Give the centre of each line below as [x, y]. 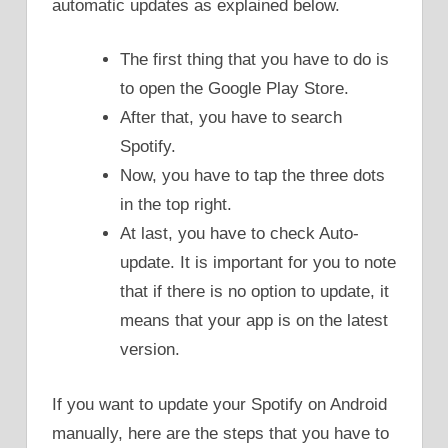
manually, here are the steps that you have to [220, 433]
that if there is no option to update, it [254, 292]
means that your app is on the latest [254, 321]
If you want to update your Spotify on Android [219, 404]
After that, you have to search [231, 118]
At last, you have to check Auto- [239, 234]
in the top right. [176, 205]
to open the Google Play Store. [234, 89]
